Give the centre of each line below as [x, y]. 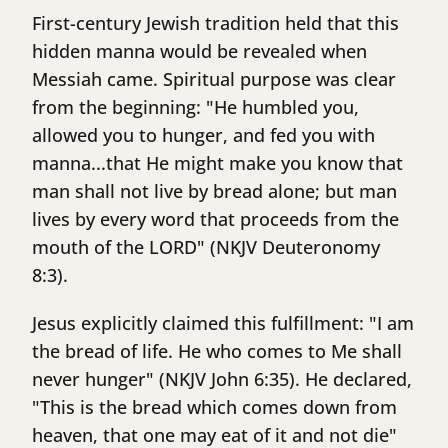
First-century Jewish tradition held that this [215, 23]
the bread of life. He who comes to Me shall [217, 351]
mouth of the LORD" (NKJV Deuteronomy [206, 247]
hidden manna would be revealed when [199, 51]
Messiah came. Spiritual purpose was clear [214, 79]
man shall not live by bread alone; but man [214, 191]
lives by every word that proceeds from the [215, 219]
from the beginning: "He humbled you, [195, 107]
